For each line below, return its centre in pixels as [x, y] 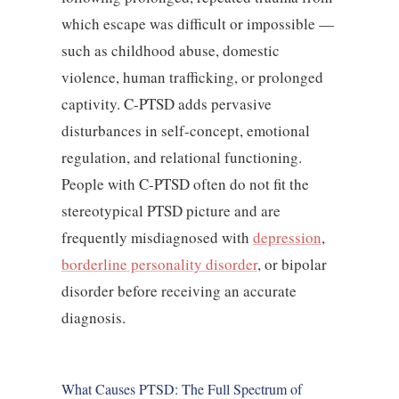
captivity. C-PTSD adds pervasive [166, 104]
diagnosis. [93, 318]
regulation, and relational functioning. [181, 158]
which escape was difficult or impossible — [197, 24]
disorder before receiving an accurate [179, 291]
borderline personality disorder [159, 265]
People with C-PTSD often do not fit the [185, 184]
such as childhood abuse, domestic [170, 51]
